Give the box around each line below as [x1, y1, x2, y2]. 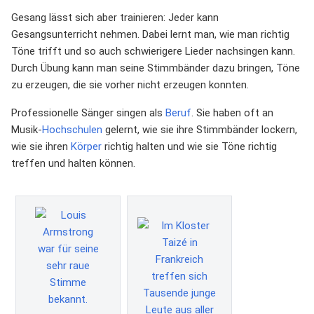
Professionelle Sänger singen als [11, 106, 165, 119]
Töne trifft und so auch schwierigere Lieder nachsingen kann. [11, 44, 295, 57]
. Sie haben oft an [191, 106, 273, 119]
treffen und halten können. [11, 156, 135, 170]
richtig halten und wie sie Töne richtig [102, 139, 277, 153]
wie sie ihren [11, 139, 71, 153]
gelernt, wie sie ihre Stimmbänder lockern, [102, 123, 297, 136]
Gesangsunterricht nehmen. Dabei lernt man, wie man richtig [11, 27, 289, 41]
